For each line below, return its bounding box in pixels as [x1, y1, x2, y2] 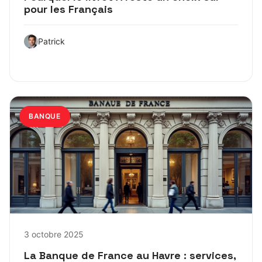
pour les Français [24, 2, 113, 16]
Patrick [38, 36, 65, 46]
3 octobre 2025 [24, 229, 84, 239]
